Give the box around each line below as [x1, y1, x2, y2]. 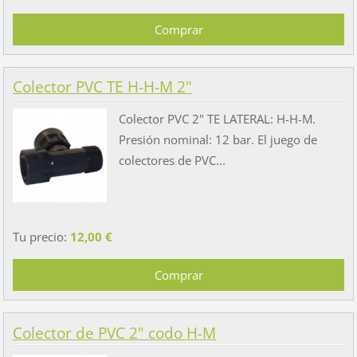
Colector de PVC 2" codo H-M [12, 322, 216, 343]
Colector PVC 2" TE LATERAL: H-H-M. [118, 111, 322, 127]
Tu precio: [12, 229, 70, 245]
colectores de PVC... [118, 152, 226, 169]
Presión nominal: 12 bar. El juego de [118, 131, 317, 148]
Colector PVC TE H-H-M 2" [12, 76, 192, 98]
